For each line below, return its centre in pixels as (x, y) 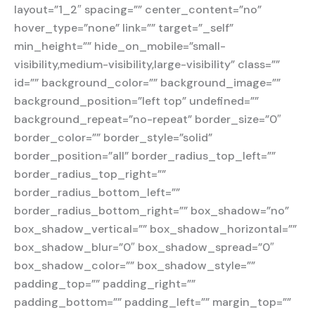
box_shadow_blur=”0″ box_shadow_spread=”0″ (144, 247)
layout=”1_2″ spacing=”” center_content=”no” (138, 10)
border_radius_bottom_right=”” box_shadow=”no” (152, 211)
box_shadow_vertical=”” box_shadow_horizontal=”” (155, 229)
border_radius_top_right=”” (90, 174)
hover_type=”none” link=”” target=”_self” (124, 28)
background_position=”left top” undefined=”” (136, 101)
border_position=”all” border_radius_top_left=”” (145, 156)
